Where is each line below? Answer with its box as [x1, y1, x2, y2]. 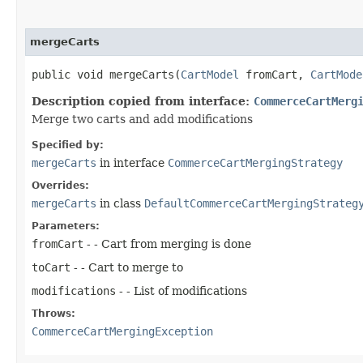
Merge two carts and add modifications [32, 112, 253, 126]
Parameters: [32, 220, 100, 232]
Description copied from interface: [32, 94, 254, 108]
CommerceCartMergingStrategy [168, 156, 343, 169]
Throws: [32, 307, 75, 319]
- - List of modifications [116, 284, 247, 297]
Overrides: [32, 179, 89, 191]
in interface [96, 156, 168, 169]
